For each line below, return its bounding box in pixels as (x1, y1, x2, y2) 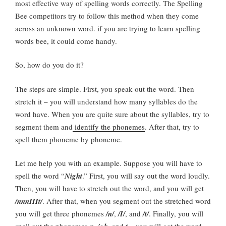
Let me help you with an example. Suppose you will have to (15, 158, 202, 168)
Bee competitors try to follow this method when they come (15, 10, 199, 21)
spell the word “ (15, 171, 65, 181)
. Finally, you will (149, 208, 203, 219)
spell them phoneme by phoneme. (15, 134, 122, 144)
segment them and (15, 121, 73, 132)
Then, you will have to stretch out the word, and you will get (15, 183, 204, 194)
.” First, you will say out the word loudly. (82, 171, 210, 181)
